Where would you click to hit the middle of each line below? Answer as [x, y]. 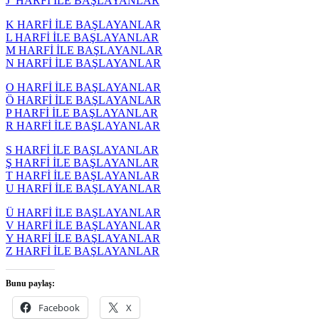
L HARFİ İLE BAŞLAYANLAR [82, 37]
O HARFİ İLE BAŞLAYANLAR [83, 87]
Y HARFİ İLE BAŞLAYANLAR [83, 238]
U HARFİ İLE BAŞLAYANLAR [83, 188]
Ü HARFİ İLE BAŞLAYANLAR [83, 213]
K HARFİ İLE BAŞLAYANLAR [83, 25]
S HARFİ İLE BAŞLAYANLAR [82, 150]
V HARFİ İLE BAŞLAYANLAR [83, 225]
